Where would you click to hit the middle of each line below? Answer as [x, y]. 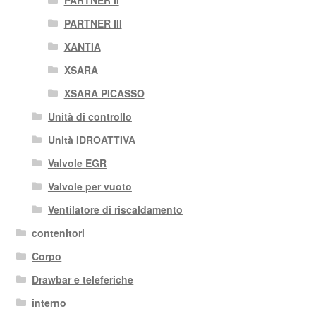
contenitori [59, 233]
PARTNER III [93, 24]
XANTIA [82, 47]
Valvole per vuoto [90, 187]
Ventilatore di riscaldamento [115, 210]
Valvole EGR [77, 163]
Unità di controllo [90, 117]
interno [49, 303]
